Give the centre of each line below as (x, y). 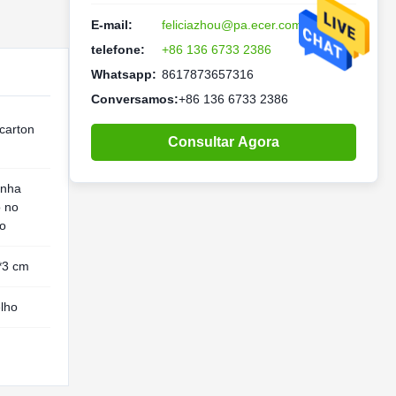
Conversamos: (135, 99)
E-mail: (112, 25)
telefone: (118, 49)
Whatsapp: (124, 74)
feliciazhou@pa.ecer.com (232, 25)
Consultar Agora (224, 142)
